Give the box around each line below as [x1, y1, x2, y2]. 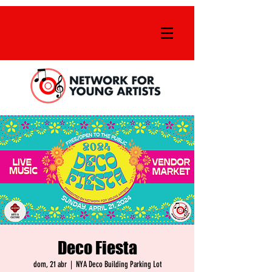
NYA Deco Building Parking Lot [75, 259, 161, 270]
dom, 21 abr [33, 259, 67, 270]
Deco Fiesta [57, 237, 137, 258]
